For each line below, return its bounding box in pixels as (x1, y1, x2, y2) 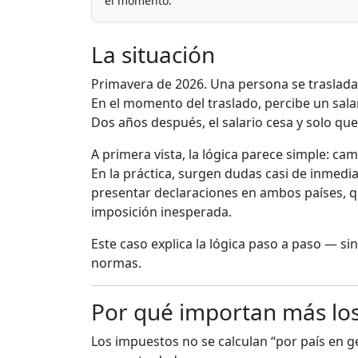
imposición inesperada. (91, 203, 232, 221)
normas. (91, 254, 141, 272)
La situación (91, 39, 215, 70)
